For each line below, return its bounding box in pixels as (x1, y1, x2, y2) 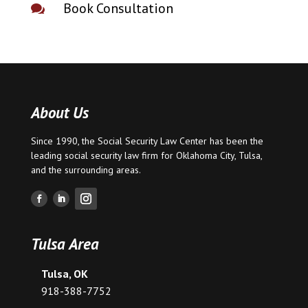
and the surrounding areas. (30, 163, 141, 176)
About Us (30, 102, 89, 122)
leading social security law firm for (30, 148, 176, 162)
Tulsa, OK (41, 266, 88, 280)
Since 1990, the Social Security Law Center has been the (30, 134, 263, 147)
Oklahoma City (175, 148, 234, 162)
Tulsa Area (30, 233, 99, 254)
